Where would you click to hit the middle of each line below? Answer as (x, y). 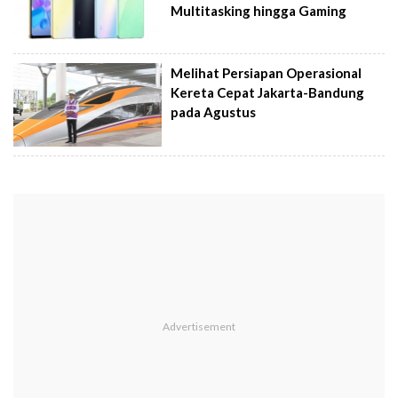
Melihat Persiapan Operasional (267, 73)
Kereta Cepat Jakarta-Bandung (268, 93)
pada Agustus (214, 112)
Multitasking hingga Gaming (259, 10)
